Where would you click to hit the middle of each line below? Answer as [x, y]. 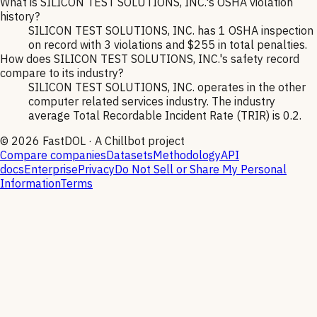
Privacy [96, 169]
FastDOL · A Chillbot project [112, 141]
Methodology [187, 155]
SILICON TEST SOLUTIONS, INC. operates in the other [167, 87]
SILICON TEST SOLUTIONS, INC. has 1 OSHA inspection [171, 31]
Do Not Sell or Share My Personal [201, 169]
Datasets [129, 155]
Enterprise [51, 169]
